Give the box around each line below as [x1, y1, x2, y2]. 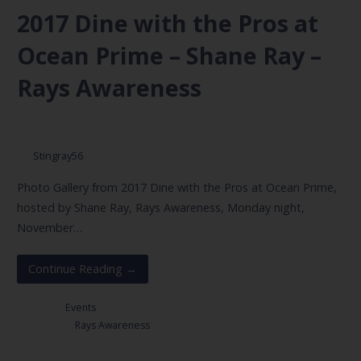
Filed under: [16, 318, 75, 333]
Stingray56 [32, 148, 83, 164]
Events [64, 301, 96, 315]
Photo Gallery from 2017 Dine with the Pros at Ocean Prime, [16, 179, 337, 195]
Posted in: [16, 301, 65, 315]
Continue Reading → [28, 261, 137, 277]
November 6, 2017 [32, 122, 119, 138]
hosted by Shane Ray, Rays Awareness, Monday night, [16, 199, 305, 215]
